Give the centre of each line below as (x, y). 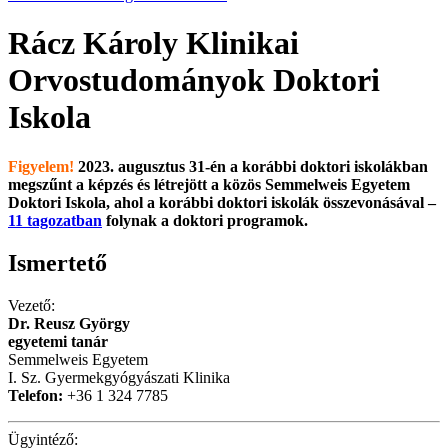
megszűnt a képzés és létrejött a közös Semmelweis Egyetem (209, 184)
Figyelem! (41, 166)
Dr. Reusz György (69, 323)
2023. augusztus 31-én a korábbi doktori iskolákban (251, 166)
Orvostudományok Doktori (194, 80)
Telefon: (35, 395)
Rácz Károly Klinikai (153, 43)
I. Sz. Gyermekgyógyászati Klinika (119, 377)
